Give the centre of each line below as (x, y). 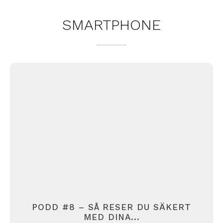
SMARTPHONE (111, 25)
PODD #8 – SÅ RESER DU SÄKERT (111, 207)
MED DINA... (111, 217)
